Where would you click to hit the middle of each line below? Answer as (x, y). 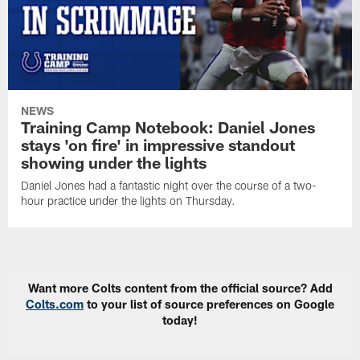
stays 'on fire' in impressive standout (158, 145)
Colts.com (55, 304)
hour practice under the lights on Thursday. (129, 201)
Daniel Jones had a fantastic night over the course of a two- (169, 186)
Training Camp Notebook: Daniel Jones (168, 127)
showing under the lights (114, 163)
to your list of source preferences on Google (209, 304)
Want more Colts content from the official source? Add (180, 288)
